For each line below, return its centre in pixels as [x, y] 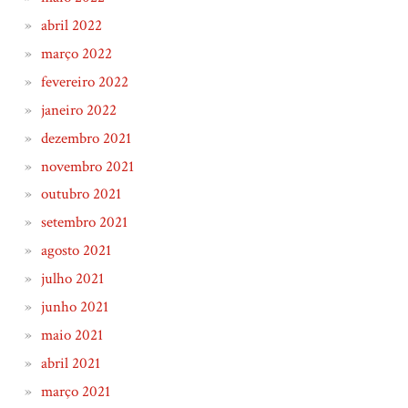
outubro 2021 [81, 194]
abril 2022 [71, 26]
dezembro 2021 [86, 138]
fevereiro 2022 [84, 82]
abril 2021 [70, 363]
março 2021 [75, 391]
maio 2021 [71, 335]
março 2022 [76, 53]
